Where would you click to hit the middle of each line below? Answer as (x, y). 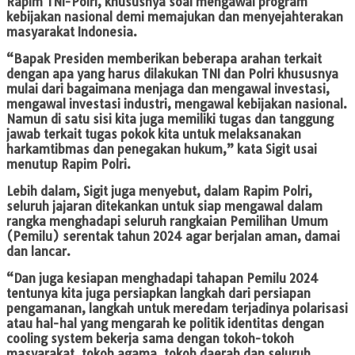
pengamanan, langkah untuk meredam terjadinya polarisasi (177, 309)
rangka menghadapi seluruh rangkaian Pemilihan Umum (167, 222)
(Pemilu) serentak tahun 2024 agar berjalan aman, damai (173, 237)
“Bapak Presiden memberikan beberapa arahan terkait (164, 59)
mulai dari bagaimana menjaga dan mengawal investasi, (168, 90)
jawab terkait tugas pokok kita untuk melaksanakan (154, 135)
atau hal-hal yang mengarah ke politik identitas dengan (165, 324)
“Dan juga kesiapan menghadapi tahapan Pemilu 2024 (162, 279)
